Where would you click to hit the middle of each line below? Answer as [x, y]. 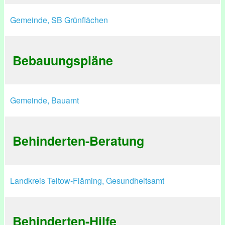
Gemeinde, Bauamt [44, 100]
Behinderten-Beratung [78, 141]
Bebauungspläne [63, 60]
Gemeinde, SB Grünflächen [59, 20]
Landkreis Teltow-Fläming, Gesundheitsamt [87, 181]
